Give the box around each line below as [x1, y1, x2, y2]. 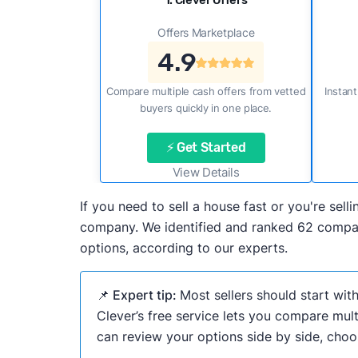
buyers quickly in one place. [140, 101, 272, 114]
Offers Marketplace [157, 26, 255, 39]
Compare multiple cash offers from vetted [105, 85, 306, 97]
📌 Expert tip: [96, 287, 180, 303]
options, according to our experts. [79, 240, 288, 256]
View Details [172, 165, 240, 180]
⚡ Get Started [165, 140, 246, 155]
